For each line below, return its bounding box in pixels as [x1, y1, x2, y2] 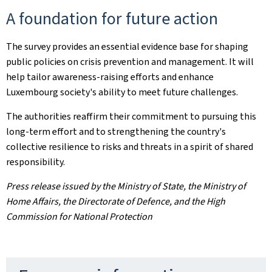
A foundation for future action [6, 7, 218, 30]
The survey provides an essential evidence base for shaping [6, 40, 248, 53]
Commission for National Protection [6, 210, 152, 223]
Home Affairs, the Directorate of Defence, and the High [6, 195, 225, 208]
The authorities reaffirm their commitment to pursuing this [6, 110, 256, 123]
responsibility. [6, 155, 65, 168]
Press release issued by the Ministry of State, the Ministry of [6, 180, 246, 192]
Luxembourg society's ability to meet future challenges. [6, 86, 238, 98]
